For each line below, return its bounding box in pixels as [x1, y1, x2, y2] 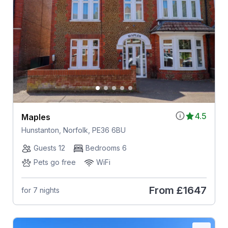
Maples [21, 111, 50, 122]
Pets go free [33, 157, 76, 166]
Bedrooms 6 [85, 143, 127, 152]
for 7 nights [21, 186, 60, 195]
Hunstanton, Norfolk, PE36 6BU [21, 125, 126, 134]
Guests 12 [33, 143, 65, 152]
